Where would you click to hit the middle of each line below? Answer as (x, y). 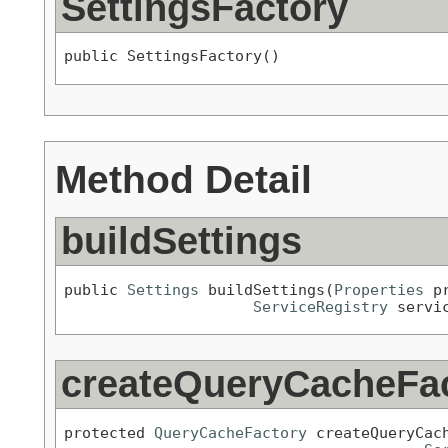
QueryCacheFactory (230, 432)
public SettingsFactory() (172, 56)
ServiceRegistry (320, 306)
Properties (379, 289)
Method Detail (183, 178)
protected (109, 432)
